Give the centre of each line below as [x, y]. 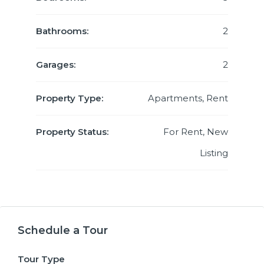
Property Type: [70, 98]
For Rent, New [196, 132]
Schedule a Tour [63, 230]
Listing [214, 153]
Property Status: [72, 132]
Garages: [56, 65]
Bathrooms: [62, 31]
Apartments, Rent [188, 98]
